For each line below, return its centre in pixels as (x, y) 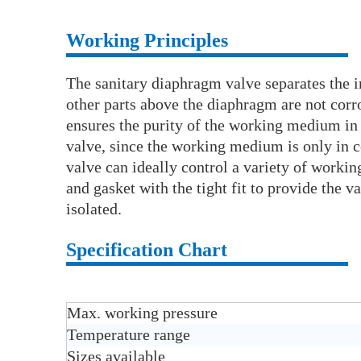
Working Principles (147, 41)
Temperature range (129, 335)
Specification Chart (147, 250)
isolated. (94, 209)
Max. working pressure (142, 313)
